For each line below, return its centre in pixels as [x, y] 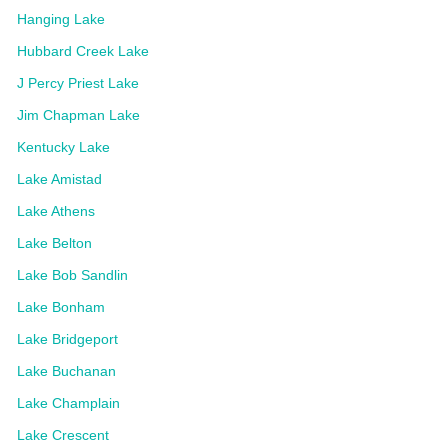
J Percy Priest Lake [78, 83]
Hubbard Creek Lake [83, 51]
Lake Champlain [68, 403]
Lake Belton [54, 243]
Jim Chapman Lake [78, 115]
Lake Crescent [63, 435]
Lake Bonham [61, 307]
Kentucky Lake [63, 147]
